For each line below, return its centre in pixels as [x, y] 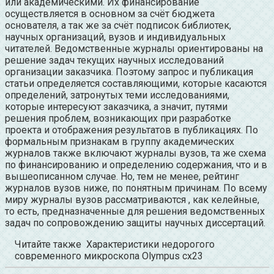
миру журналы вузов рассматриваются [95, 199]
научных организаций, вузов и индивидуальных [115, 37]
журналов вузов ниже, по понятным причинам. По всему [136, 188]
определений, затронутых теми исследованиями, [117, 95]
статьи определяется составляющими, [94, 83]
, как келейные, [223, 199]
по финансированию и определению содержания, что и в [136, 165]
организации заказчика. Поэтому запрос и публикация [129, 72]
